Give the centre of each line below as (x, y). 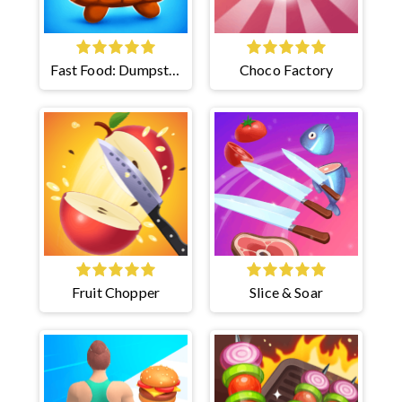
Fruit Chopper (116, 292)
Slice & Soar (286, 292)
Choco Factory (286, 69)
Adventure (116, 91)
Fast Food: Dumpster (116, 69)
